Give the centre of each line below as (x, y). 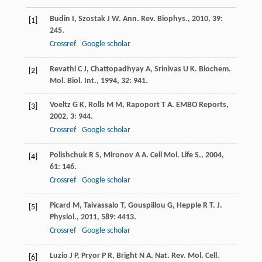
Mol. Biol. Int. (73, 81)
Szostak (92, 19)
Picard (60, 206)
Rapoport (143, 105)
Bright (127, 256)
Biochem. (215, 70)
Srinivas (168, 70)
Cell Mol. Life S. (175, 156)
